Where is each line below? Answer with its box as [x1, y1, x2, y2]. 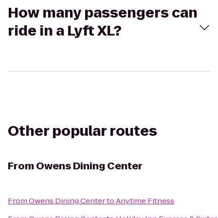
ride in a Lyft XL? [8, 21, 122, 40]
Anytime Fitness [116, 196, 174, 206]
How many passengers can [8, 3, 198, 22]
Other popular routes [8, 122, 157, 141]
